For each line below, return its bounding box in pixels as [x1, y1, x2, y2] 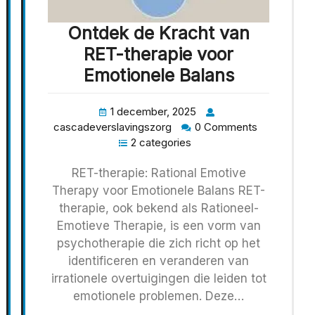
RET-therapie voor [84, 43, 233, 65]
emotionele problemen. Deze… [73, 288, 244, 303]
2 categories [131, 135, 191, 149]
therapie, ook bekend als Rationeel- [58, 200, 259, 215]
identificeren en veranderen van [68, 253, 249, 268]
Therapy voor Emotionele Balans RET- [52, 183, 265, 198]
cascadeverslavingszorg [53, 120, 172, 134]
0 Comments [194, 120, 257, 134]
